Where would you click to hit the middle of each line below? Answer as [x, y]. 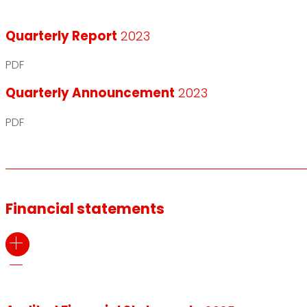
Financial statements [85, 209]
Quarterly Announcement [90, 93]
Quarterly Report [61, 36]
